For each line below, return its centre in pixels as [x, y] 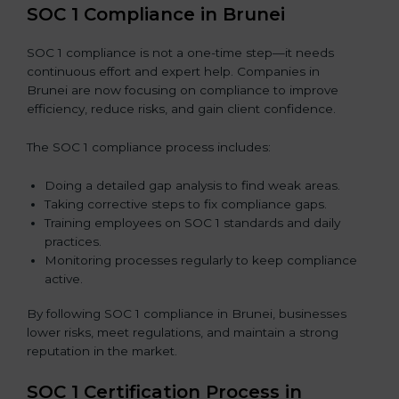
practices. [73, 241]
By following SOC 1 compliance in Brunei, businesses [187, 313]
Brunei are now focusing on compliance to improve [183, 90]
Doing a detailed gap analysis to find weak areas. [192, 185]
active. [64, 278]
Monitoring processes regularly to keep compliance [201, 260]
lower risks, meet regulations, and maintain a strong [183, 332]
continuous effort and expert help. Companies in [173, 72]
